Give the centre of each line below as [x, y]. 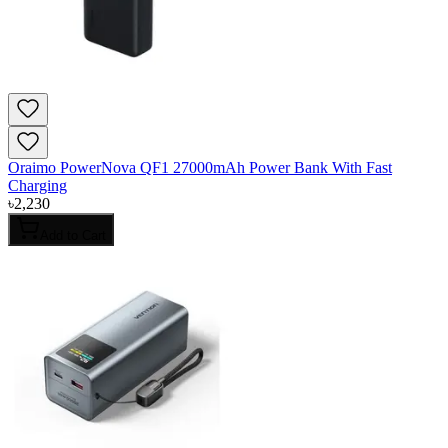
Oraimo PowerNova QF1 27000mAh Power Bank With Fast [200, 168]
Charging [37, 186]
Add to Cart [73, 236]
